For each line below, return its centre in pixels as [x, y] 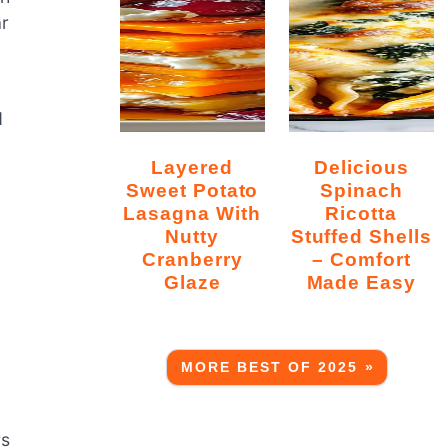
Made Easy [361, 281]
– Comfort [361, 258]
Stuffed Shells [361, 235]
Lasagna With [192, 212]
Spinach [361, 189]
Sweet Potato [192, 189]
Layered [158, 166]
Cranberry [192, 258]
